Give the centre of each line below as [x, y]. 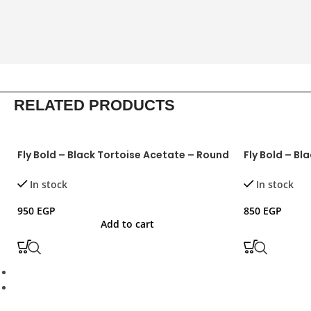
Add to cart [127, 224]
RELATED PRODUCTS [94, 105]
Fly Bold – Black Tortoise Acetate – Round [123, 155]
